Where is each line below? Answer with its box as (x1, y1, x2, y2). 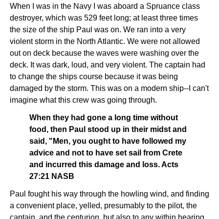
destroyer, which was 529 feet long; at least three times (10, 14, 198, 22)
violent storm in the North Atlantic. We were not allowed (10, 37, 200, 45)
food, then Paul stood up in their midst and (29, 125, 187, 133)
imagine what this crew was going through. (10, 96, 157, 104)
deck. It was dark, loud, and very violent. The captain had (10, 61, 205, 69)
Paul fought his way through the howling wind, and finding (10, 190, 209, 198)
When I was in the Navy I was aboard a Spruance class (10, 2, 200, 10)
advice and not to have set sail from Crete (29, 149, 182, 157)
